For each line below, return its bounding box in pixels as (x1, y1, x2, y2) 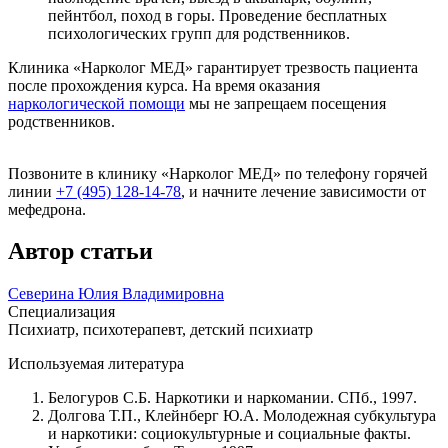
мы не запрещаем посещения (185, 94, 386, 112)
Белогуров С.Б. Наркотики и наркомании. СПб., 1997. (48, 389, 417, 407)
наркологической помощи (8, 94, 185, 112)
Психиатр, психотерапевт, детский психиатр (8, 321, 313, 339)
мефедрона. (8, 200, 86, 218)
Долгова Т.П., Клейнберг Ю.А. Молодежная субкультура (48, 407, 436, 425)
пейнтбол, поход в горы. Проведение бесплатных (48, 6, 387, 24)
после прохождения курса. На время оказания (8, 76, 320, 94)
